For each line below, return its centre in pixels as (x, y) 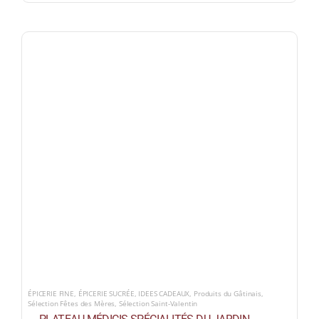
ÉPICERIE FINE (51, 293)
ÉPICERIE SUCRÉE (106, 293)
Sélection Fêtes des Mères (71, 303)
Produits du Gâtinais (227, 293)
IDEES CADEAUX (164, 293)
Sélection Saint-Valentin (158, 303)
